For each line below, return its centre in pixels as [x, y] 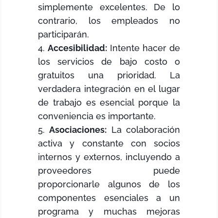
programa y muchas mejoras [109, 212]
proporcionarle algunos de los [109, 184]
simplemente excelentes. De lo [109, 7]
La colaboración [143, 130]
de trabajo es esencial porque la [109, 103]
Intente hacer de [144, 48]
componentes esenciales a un [109, 198]
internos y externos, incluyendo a [109, 157]
